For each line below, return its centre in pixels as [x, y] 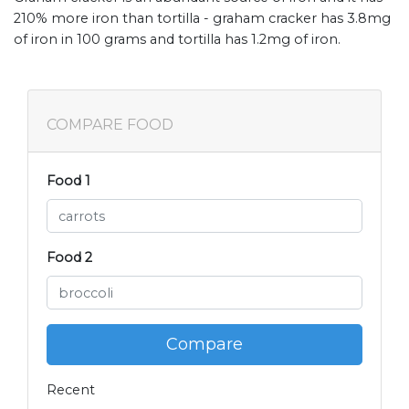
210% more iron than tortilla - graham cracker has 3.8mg [202, 19]
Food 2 [69, 258]
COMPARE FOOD [110, 125]
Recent [71, 390]
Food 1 [68, 181]
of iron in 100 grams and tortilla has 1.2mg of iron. [177, 40]
